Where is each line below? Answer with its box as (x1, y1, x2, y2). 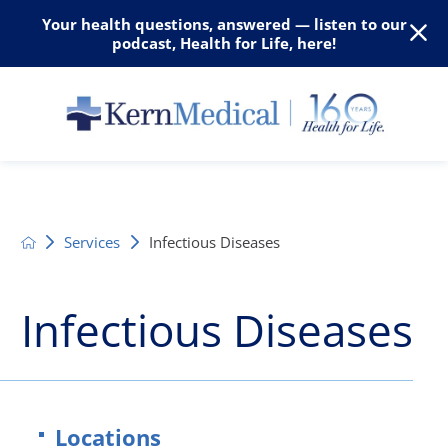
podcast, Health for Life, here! (112, 32, 336, 53)
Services (64, 231, 121, 252)
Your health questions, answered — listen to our (41, 13, 407, 34)
